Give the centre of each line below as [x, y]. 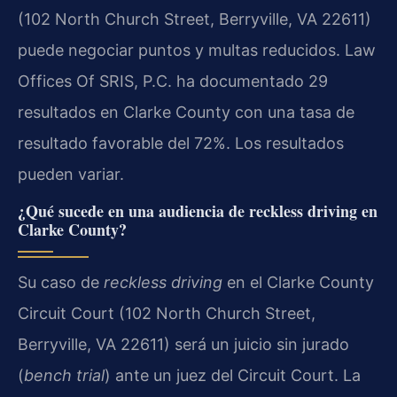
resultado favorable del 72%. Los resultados [181, 143]
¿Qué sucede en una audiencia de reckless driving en [198, 211]
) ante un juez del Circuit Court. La [233, 376]
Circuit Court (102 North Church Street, [167, 314]
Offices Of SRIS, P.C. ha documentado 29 [173, 81]
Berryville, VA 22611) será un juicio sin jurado [183, 345]
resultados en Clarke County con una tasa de [186, 112]
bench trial [64, 376]
